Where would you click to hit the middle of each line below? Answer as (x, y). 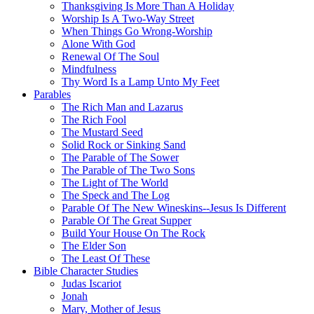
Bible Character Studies (86, 271)
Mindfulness (89, 69)
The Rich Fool (94, 120)
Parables (52, 94)
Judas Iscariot (91, 284)
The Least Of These (106, 258)
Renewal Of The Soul (110, 56)
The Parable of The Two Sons (128, 170)
